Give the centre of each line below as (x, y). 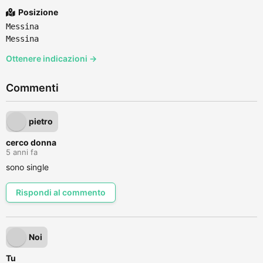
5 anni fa (22, 152)
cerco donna (31, 142)
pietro (41, 121)
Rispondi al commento (61, 192)
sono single (27, 167)
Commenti (32, 88)
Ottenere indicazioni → (51, 58)
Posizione (37, 12)
